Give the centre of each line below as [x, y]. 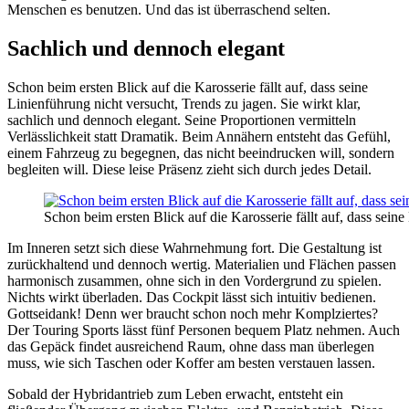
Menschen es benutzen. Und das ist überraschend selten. [169, 10]
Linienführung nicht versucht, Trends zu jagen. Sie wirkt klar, [184, 104]
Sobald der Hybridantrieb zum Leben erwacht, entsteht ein [175, 394]
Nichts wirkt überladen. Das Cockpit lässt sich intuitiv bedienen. [192, 298]
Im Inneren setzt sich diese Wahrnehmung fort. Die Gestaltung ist [194, 248]
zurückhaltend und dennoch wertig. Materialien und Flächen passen [202, 265]
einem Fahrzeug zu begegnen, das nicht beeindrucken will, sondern [201, 153]
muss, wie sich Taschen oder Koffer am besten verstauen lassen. [191, 363]
